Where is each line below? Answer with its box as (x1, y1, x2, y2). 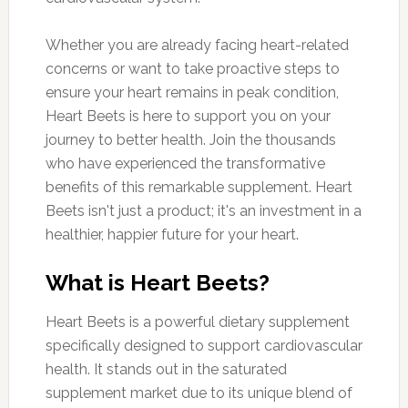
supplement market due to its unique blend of (45, 383, 352, 402)
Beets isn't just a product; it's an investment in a (45, 201, 362, 219)
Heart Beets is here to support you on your (45, 107, 331, 125)
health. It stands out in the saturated (45, 360, 287, 378)
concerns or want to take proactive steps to (45, 59, 340, 77)
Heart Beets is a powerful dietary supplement (45, 312, 350, 331)
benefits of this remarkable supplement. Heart (45, 178, 352, 196)
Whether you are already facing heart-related (45, 36, 349, 54)
